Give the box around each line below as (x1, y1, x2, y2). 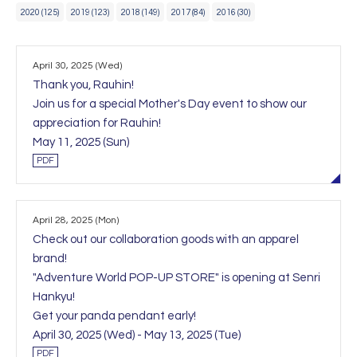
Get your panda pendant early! (33, 310, 196, 322)
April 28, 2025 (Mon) (33, 215, 119, 226)
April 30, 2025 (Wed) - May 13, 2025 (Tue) (33, 329, 241, 341)
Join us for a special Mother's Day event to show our (33, 98, 307, 110)
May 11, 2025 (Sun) (33, 136, 129, 148)
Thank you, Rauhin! (33, 79, 134, 91)
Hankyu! (33, 291, 75, 303)
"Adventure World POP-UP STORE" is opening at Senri (33, 272, 320, 284)
